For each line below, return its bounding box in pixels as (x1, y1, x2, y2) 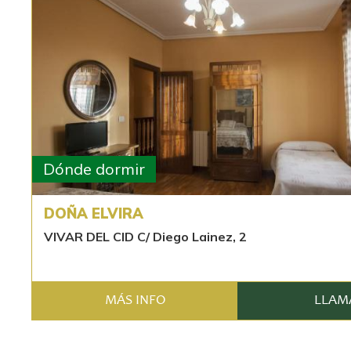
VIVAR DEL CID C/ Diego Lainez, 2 (44, 229, 247, 244)
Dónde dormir (43, 159, 145, 179)
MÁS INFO (104, 294, 165, 308)
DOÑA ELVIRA (44, 204, 143, 223)
